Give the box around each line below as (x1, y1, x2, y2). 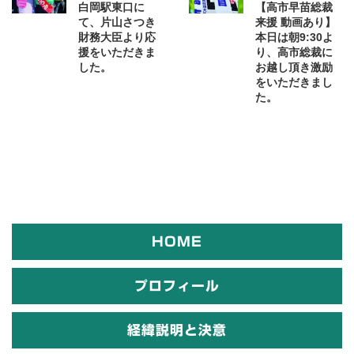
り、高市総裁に (255, 46, 333, 59)
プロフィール (134, 279, 220, 293)
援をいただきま (78, 46, 156, 59)
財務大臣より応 (78, 31, 156, 44)
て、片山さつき (78, 16, 156, 29)
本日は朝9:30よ (255, 31, 333, 44)
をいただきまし (255, 76, 333, 89)
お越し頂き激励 (255, 61, 333, 74)
